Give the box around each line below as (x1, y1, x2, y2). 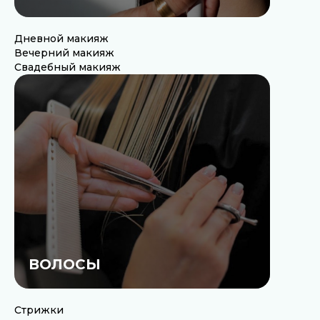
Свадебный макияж (14, 61, 121, 74)
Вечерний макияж (14, 46, 114, 59)
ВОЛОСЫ (29, 256, 101, 273)
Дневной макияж (14, 32, 109, 45)
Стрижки (14, 304, 64, 316)
